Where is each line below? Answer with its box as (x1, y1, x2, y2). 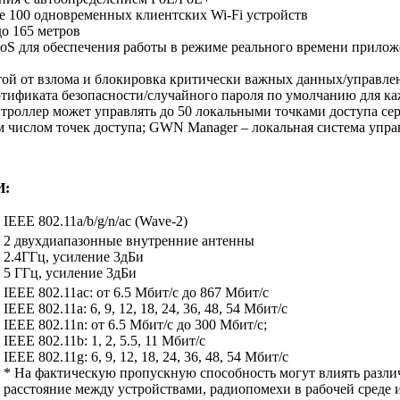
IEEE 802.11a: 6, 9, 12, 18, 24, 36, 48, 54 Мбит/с (4, 301, 287, 317)
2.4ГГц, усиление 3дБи (4, 249, 144, 265)
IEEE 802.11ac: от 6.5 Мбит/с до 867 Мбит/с (4, 285, 269, 301)
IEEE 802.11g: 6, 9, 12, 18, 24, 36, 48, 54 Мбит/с (4, 349, 288, 365)
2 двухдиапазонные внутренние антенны (4, 233, 254, 249)
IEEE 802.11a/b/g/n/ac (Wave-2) (4, 213, 187, 229)
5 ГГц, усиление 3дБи (4, 265, 137, 281)
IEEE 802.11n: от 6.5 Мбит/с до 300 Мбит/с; (4, 317, 267, 333)
